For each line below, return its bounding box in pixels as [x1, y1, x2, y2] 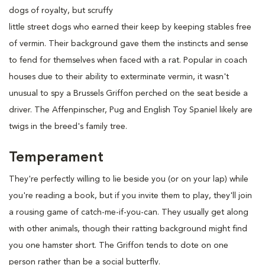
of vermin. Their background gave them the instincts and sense [9, 39, 248, 48]
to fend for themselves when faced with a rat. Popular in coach [9, 56, 247, 64]
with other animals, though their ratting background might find [9, 224, 247, 233]
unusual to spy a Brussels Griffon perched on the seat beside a [9, 89, 248, 98]
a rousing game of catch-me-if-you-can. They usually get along [9, 208, 248, 216]
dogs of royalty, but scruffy [9, 6, 113, 15]
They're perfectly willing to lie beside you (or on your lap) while [9, 174, 248, 183]
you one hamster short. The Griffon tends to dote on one [9, 241, 228, 250]
